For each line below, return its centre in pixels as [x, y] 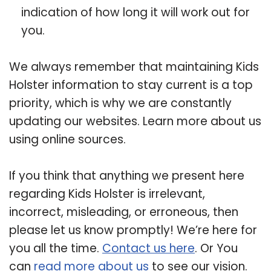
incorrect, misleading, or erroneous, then [124, 212]
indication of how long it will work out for [135, 12]
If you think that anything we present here [127, 175]
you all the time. [56, 248]
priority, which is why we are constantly [120, 103]
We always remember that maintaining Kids [134, 67]
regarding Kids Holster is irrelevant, [107, 194]
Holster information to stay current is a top [131, 85]
